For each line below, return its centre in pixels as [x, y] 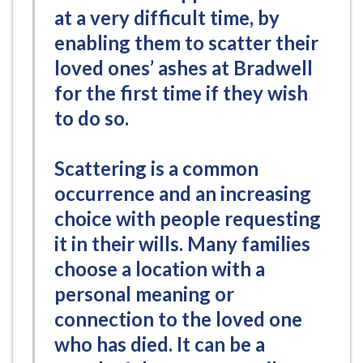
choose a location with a [160, 268]
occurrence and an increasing [183, 193]
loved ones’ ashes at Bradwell [184, 67]
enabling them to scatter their [186, 42]
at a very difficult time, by [167, 17]
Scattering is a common [156, 168]
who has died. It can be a [160, 344]
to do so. [92, 117]
